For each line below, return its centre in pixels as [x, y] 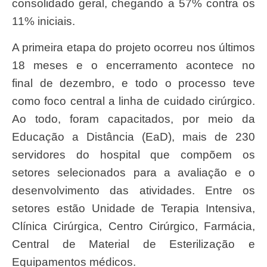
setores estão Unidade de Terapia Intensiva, [133, 209]
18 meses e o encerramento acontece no [133, 66]
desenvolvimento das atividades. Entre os [133, 191]
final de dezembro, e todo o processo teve [133, 83]
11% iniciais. [44, 21]
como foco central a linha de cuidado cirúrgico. [133, 101]
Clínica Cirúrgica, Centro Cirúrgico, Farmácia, [133, 226]
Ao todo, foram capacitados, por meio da [133, 119]
